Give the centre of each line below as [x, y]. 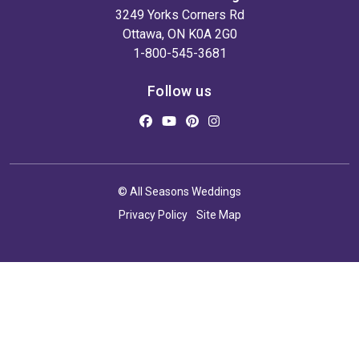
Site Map [218, 215]
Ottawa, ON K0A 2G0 [179, 34]
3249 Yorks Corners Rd [179, 15]
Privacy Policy [153, 215]
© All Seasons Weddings [179, 192]
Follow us [179, 91]
